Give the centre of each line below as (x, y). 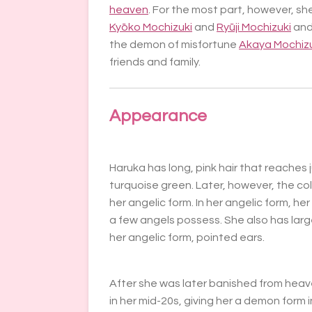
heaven (129, 10)
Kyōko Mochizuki (151, 28)
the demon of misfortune (174, 45)
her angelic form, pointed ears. (187, 238)
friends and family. (155, 62)
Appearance (158, 116)
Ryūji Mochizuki (254, 28)
